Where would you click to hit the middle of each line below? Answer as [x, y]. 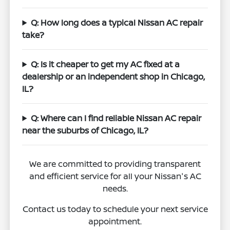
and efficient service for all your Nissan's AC [115, 176]
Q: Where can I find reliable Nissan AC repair [116, 118]
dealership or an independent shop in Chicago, [114, 76]
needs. [115, 188]
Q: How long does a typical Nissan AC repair [117, 22]
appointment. [115, 221]
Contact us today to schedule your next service [115, 209]
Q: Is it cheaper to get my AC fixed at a [106, 64]
